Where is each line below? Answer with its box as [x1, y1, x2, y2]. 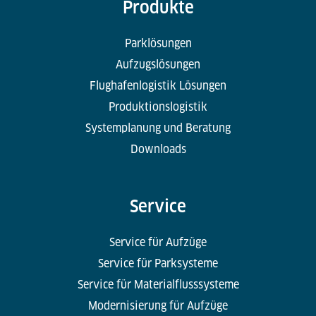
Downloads [130, 142, 186, 156]
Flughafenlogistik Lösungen [90, 78, 226, 92]
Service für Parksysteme [98, 256, 218, 270]
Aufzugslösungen [116, 57, 200, 71]
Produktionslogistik [109, 99, 207, 114]
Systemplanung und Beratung [85, 121, 231, 135]
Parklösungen [124, 36, 192, 50]
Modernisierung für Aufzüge [88, 298, 228, 312]
